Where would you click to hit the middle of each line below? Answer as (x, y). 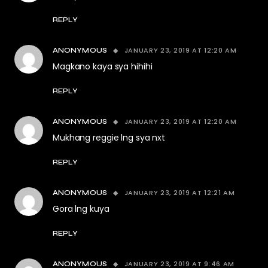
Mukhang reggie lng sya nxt (109, 138)
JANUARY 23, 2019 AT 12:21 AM (179, 193)
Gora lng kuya (81, 209)
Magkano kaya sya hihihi (103, 66)
